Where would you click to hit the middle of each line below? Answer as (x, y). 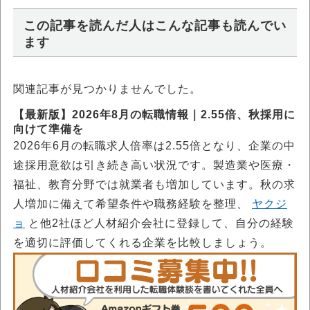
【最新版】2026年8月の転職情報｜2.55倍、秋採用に (154, 115)
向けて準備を (48, 129)
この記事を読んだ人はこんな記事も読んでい (155, 26)
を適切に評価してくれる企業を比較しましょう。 (143, 243)
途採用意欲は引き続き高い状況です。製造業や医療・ (154, 165)
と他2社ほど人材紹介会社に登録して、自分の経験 (159, 224)
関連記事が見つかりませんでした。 (107, 89)
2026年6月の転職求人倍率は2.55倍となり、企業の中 (154, 146)
